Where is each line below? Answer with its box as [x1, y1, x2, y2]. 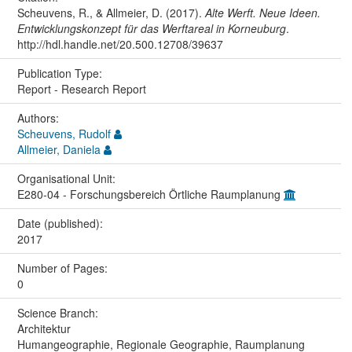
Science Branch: [16, 305, 101, 321]
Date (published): [16, 215, 106, 232]
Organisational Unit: [16, 170, 119, 187]
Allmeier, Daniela [16, 141, 101, 158]
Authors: [16, 110, 62, 126]
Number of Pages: [16, 260, 111, 277]
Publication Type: [16, 65, 105, 82]
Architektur [16, 321, 71, 337]
